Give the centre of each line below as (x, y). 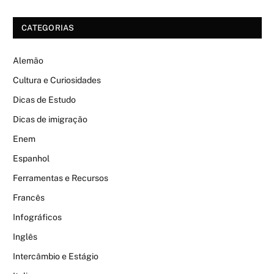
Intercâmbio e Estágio (56, 256)
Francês (29, 198)
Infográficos (37, 217)
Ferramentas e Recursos (61, 178)
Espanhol (31, 158)
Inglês (25, 237)
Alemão (28, 61)
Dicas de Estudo (44, 100)
